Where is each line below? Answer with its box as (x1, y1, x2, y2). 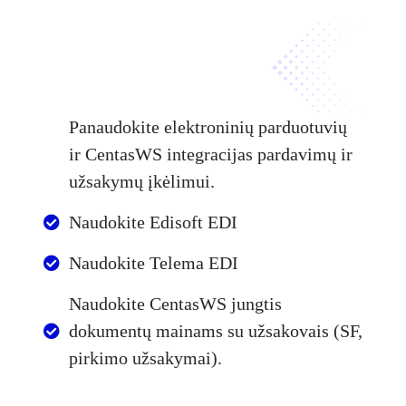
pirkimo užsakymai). (68, 348, 222, 369)
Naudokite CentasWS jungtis (68, 294, 282, 314)
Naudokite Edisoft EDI (68, 212, 237, 233)
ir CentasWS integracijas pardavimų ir (68, 144, 353, 165)
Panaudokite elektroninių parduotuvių (68, 117, 347, 138)
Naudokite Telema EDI (68, 253, 238, 274)
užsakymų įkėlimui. (68, 171, 215, 192)
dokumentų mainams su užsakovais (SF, (68, 321, 362, 342)
